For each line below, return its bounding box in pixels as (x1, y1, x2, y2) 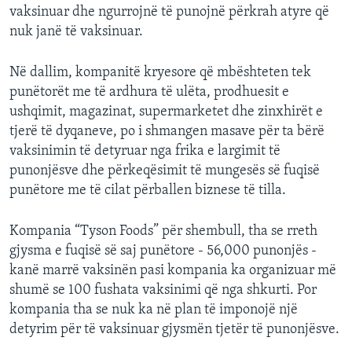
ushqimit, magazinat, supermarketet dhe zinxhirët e (9, 104, 323, 120)
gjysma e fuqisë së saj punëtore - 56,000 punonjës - (9, 244, 317, 259)
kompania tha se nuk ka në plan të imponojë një (9, 302, 298, 318)
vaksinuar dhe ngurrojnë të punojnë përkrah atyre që (9, 5, 329, 20)
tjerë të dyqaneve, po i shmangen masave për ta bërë (9, 124, 324, 140)
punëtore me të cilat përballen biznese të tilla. (9, 183, 286, 199)
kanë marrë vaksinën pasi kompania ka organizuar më (9, 263, 336, 279)
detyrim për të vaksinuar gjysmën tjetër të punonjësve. (9, 322, 339, 338)
